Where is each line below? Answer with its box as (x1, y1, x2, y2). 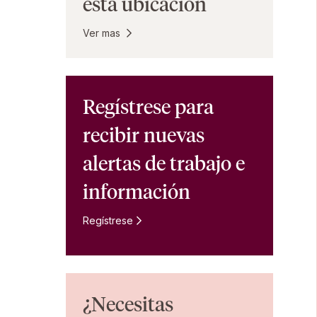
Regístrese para (83, 95, 214, 120)
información (83, 180, 195, 204)
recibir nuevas (83, 123, 204, 148)
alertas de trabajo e (83, 151, 245, 176)
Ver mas (83, 27, 120, 40)
